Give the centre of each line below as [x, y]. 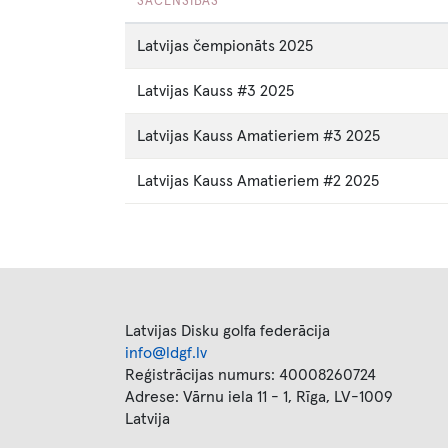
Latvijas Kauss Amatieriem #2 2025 [258, 181]
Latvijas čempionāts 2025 [225, 46]
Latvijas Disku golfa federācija [227, 331]
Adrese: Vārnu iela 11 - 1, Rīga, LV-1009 [259, 397]
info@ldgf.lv [166, 353]
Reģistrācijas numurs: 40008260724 [250, 375]
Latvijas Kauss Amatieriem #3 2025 [258, 136]
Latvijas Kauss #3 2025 [215, 91]
